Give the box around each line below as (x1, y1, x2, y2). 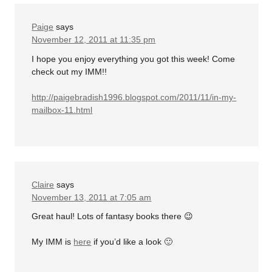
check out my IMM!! (32, 66, 107, 76)
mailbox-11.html (32, 104, 93, 115)
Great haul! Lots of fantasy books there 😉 (32, 211, 194, 221)
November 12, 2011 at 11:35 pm (32, 35, 156, 44)
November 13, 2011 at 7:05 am (32, 192, 152, 202)
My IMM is (32, 237, 74, 246)
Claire (32, 179, 55, 189)
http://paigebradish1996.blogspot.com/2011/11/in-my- (32, 92, 237, 102)
